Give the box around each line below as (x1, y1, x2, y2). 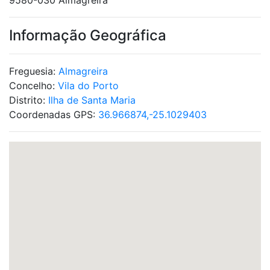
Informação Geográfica (9, 27, 166, 44)
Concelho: (9, 80, 58, 92)
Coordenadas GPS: (9, 108, 98, 121)
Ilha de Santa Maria (48, 94, 136, 106)
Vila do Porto (58, 80, 119, 92)
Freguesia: (9, 65, 58, 77)
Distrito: (9, 94, 48, 106)
